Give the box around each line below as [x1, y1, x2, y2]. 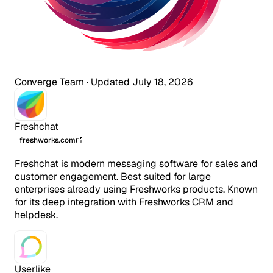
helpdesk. [15, 208, 58, 221]
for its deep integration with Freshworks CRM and [15, 195, 233, 208]
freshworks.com [19, 135, 76, 145]
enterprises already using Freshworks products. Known [15, 182, 258, 196]
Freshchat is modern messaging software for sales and [15, 157, 258, 170]
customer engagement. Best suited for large [15, 169, 211, 183]
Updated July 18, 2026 [91, 75, 193, 88]
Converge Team [15, 75, 84, 88]
